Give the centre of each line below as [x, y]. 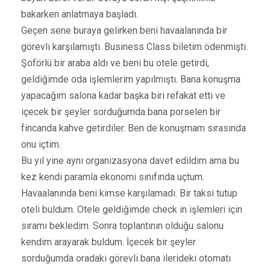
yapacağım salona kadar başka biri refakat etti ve [123, 95]
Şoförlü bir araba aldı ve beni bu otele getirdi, [115, 63]
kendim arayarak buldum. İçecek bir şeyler [108, 242]
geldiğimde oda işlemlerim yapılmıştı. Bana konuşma [131, 79]
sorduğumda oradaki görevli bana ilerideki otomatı [126, 258]
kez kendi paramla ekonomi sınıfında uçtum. [113, 177]
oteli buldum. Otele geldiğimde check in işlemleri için [132, 209]
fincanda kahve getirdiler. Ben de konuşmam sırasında [133, 128]
